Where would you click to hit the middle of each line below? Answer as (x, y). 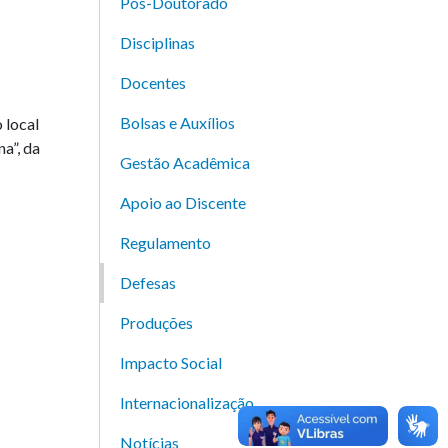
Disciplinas (157, 43)
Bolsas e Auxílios (177, 123)
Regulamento (165, 243)
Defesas (147, 283)
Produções (156, 323)
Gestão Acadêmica (184, 163)
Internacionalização (186, 403)
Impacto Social (170, 363)
